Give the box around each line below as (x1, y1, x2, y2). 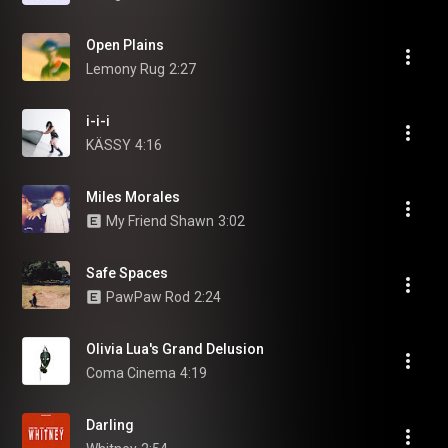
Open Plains (86, 37, 164, 53)
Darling (86, 417, 134, 433)
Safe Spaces (86, 265, 168, 281)
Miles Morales (86, 189, 180, 205)
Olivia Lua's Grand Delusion (86, 341, 264, 357)
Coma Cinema (86, 365, 176, 381)
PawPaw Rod (106, 289, 190, 305)
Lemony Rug (86, 61, 165, 77)
